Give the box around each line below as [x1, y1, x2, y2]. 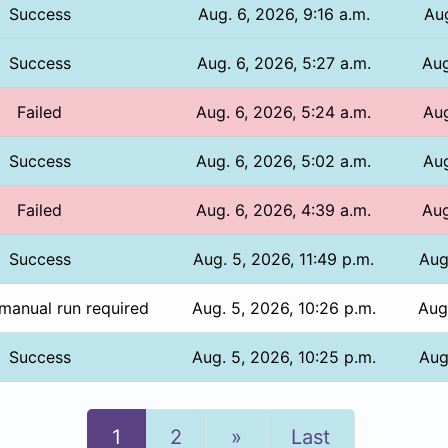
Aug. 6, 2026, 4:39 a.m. [196, 199, 372, 220]
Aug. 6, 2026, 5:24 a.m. [196, 101, 372, 122]
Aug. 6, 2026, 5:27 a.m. [196, 52, 371, 73]
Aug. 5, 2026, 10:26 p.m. [191, 297, 376, 318]
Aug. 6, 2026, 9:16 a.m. [197, 3, 370, 24]
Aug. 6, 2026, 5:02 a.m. [196, 150, 372, 171]
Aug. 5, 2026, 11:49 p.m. [193, 248, 375, 269]
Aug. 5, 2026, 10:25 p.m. [191, 346, 376, 367]
